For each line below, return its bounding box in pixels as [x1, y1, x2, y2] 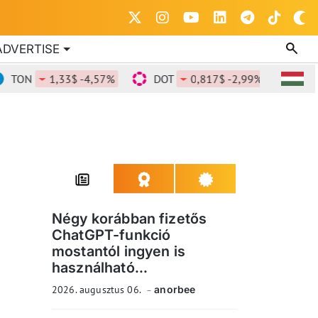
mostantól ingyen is [52, 243, 185, 260]
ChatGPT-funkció [52, 226, 171, 243]
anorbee [154, 283, 196, 295]
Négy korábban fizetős [52, 210, 207, 227]
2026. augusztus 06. [52, 283, 143, 296]
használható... [52, 259, 148, 276]
